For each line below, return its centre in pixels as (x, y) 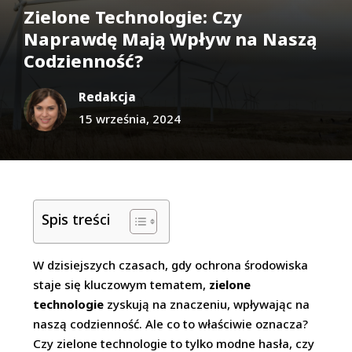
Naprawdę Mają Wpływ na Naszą (170, 38)
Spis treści (76, 219)
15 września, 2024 (130, 118)
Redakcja (107, 96)
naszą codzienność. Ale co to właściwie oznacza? (171, 323)
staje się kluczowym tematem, (121, 284)
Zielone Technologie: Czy (133, 16)
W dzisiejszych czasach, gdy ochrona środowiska (171, 264)
